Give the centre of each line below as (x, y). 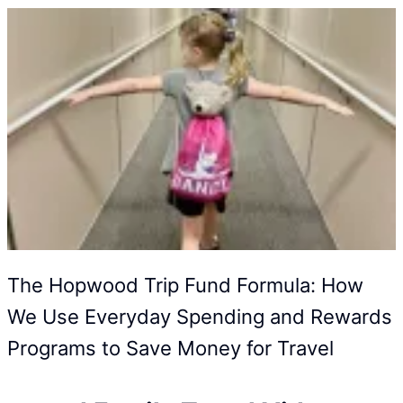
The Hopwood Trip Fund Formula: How (185, 285)
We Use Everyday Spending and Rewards (200, 316)
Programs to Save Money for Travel (170, 348)
